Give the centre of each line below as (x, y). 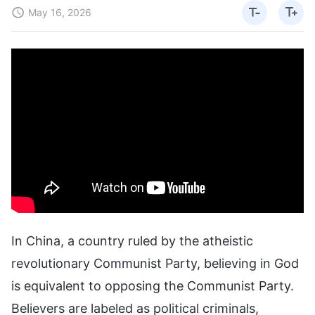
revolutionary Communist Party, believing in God (155, 263)
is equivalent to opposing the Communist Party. (153, 285)
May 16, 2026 (60, 13)
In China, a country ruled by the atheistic (132, 240)
